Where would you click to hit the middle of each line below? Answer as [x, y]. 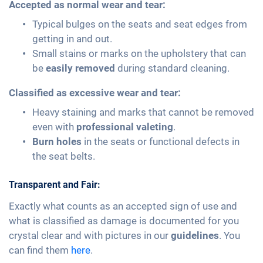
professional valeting [125, 127]
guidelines [195, 236]
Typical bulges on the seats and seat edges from [140, 24]
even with [54, 127]
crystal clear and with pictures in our [90, 236]
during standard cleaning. [172, 68]
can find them [40, 250]
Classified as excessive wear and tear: [95, 93]
